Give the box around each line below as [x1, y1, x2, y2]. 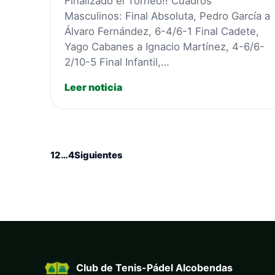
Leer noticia [64, 81, 123, 94]
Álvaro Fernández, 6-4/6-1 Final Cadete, [64, 25, 260, 37]
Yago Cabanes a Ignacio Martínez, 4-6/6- [64, 40, 265, 53]
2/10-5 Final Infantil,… [64, 55, 170, 68]
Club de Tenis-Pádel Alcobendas [76, 261, 233, 274]
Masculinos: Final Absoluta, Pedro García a [64, 9, 271, 22]
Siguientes [74, 149, 123, 161]
